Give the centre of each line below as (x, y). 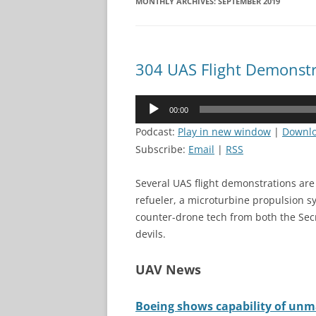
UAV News (168, 269)
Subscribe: (162, 149)
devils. (151, 234)
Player (149, 120)
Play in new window (224, 132)
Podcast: (157, 132)
